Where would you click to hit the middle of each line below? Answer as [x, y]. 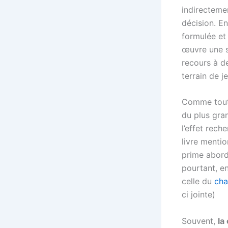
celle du [198, 181]
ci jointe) [198, 195]
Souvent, [200, 221]
